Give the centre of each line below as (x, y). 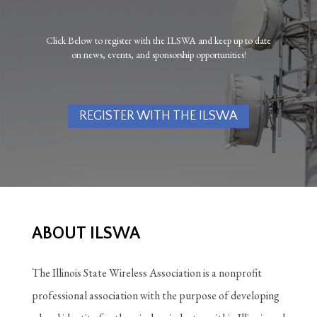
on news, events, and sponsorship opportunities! (158, 54)
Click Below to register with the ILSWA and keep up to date (158, 40)
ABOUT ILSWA (86, 233)
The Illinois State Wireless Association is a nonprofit (147, 272)
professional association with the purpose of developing (156, 295)
